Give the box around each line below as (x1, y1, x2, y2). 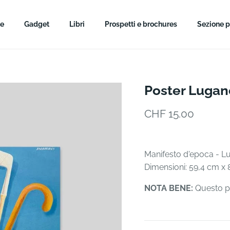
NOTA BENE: (144, 183, 193, 193)
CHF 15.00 (144, 107, 194, 120)
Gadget (24, 20, 49, 28)
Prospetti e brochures (105, 20, 177, 28)
